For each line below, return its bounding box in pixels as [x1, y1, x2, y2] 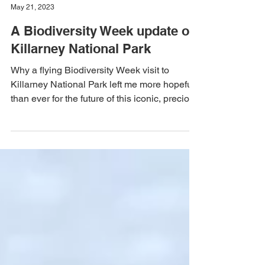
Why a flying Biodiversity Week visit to [11, 93, 169, 104]
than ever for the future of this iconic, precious [11, 121, 199, 132]
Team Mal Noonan [11, 21, 70, 30]
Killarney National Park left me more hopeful [11, 107, 195, 118]
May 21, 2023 [11, 31, 54, 40]
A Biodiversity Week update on [11, 51, 197, 67]
